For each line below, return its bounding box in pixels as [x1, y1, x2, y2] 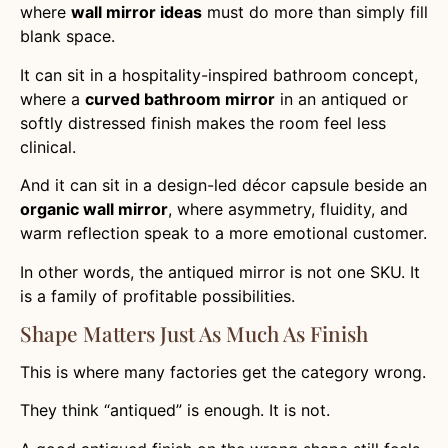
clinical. [20, 136, 76, 157]
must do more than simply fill [202, 2, 428, 23]
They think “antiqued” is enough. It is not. [20, 400, 330, 421]
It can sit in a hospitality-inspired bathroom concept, [20, 64, 418, 85]
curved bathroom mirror [85, 88, 275, 109]
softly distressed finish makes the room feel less [20, 112, 386, 133]
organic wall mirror [20, 199, 168, 220]
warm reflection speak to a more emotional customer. [20, 223, 427, 244]
